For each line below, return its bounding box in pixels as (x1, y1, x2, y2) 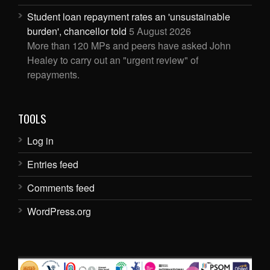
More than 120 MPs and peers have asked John (27, 39, 231, 53)
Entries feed (27, 157, 78, 172)
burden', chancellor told (27, 24, 127, 39)
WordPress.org (27, 204, 91, 219)
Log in (27, 134, 54, 148)
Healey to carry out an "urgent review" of (27, 53, 198, 67)
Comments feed (27, 181, 95, 195)
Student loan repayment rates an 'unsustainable (27, 10, 230, 24)
